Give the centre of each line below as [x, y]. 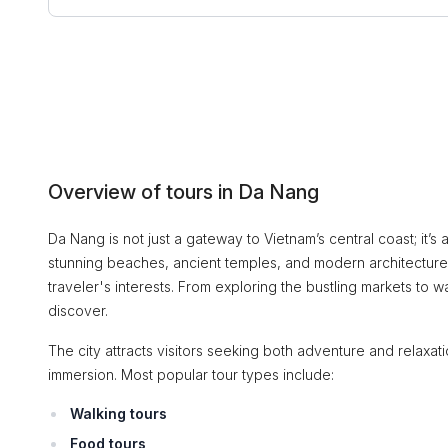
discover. [78, 310]
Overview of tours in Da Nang [183, 192]
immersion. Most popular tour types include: [191, 374]
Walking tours [118, 413]
